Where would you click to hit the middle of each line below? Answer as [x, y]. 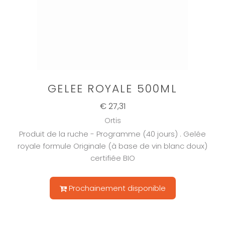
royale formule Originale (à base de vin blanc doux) [113, 146]
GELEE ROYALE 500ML [113, 89]
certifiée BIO [113, 158]
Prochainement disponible [117, 188]
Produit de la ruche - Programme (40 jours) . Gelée [113, 134]
